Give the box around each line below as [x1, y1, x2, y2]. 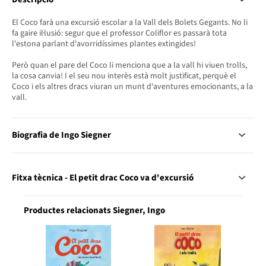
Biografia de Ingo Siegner [12, 128, 111, 141]
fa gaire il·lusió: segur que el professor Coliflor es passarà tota [12, 27, 227, 39]
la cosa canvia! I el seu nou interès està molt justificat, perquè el [12, 69, 236, 82]
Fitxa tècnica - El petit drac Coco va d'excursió [12, 172, 194, 185]
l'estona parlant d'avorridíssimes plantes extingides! [12, 37, 196, 50]
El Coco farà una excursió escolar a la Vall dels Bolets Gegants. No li [12, 16, 248, 28]
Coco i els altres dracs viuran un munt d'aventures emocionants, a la [12, 80, 253, 93]
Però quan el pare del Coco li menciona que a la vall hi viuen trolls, [12, 59, 247, 71]
